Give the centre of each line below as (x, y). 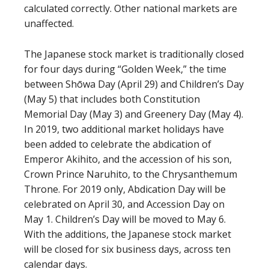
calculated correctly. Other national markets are (131, 8)
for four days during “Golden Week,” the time (125, 69)
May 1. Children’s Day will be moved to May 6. (125, 219)
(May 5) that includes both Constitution (112, 99)
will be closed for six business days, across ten (127, 249)
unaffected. (49, 23)
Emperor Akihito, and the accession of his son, (128, 159)
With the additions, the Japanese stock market (128, 234)
